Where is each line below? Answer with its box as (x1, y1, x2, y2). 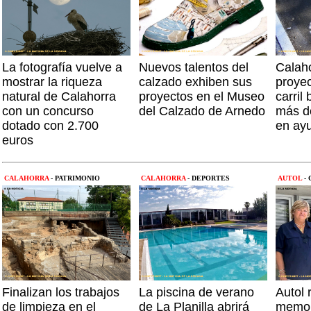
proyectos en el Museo (139, 90, 264, 103)
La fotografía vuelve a (2, 60, 122, 74)
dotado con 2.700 (2, 119, 99, 133)
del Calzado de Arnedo (139, 104, 265, 118)
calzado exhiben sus (139, 75, 252, 89)
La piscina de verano (139, 285, 254, 299)
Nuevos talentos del (139, 60, 249, 74)
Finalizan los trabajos (2, 285, 119, 299)
